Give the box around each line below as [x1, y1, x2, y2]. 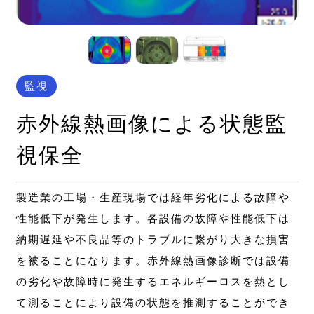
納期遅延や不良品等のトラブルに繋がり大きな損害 [15, 233, 290, 246]
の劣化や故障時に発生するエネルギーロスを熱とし [15, 275, 290, 288]
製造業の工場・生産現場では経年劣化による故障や [15, 191, 290, 204]
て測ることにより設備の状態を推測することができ [15, 296, 290, 309]
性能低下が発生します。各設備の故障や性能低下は [15, 212, 290, 225]
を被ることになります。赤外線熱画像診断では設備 [15, 254, 290, 267]
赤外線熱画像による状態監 [15, 111, 287, 135]
